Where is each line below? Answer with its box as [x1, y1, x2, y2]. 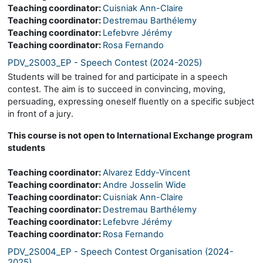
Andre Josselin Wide [103, 179, 186, 190]
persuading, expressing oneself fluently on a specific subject [8, 96, 254, 107]
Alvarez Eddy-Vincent [103, 167, 190, 178]
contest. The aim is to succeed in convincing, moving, [8, 83, 225, 95]
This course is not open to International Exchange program [8, 130, 252, 141]
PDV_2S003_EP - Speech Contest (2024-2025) [8, 56, 202, 68]
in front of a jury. [8, 108, 73, 119]
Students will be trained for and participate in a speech [8, 71, 228, 82]
